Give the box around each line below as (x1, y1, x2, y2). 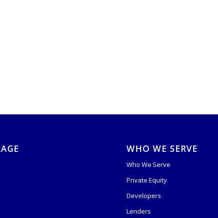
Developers (127, 191, 162, 200)
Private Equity (127, 175, 167, 184)
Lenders (127, 206, 151, 216)
